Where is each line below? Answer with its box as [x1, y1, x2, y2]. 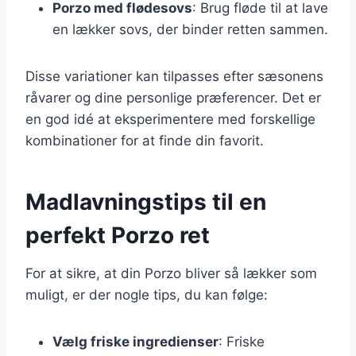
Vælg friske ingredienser [52, 333, 219, 350]
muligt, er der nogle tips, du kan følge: [25, 286, 268, 303]
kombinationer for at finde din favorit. [25, 132, 264, 149]
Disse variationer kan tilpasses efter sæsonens [25, 68, 323, 84]
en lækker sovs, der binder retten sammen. [52, 21, 328, 37]
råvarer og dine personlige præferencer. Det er [25, 89, 321, 106]
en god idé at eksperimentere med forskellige [25, 110, 315, 127]
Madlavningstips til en [25, 188, 266, 215]
